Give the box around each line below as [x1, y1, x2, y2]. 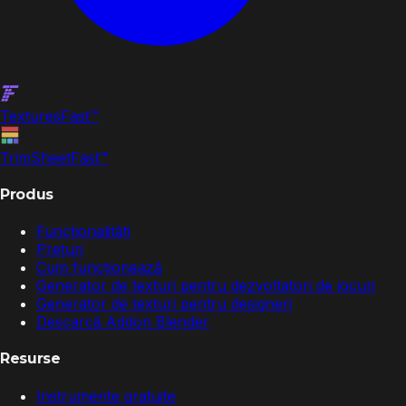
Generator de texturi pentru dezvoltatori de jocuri [36, 276, 375, 295]
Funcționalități [36, 222, 130, 241]
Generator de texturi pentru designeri [36, 295, 292, 314]
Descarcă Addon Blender [36, 313, 209, 332]
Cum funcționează [36, 258, 162, 277]
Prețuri [36, 240, 83, 259]
